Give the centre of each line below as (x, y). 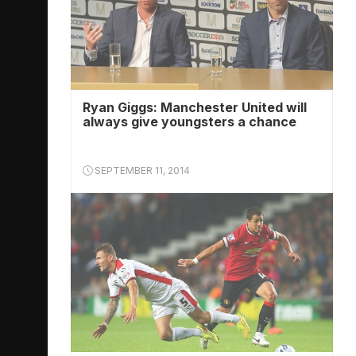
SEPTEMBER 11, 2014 (141, 170)
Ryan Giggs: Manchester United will (195, 107)
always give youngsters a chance (190, 122)
